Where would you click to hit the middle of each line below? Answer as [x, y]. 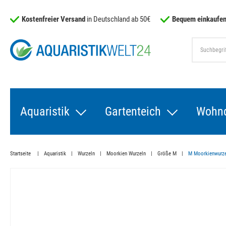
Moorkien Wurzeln [126, 154]
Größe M [167, 154]
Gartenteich [133, 111]
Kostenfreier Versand [53, 19]
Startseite [21, 154]
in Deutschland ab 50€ [119, 19]
